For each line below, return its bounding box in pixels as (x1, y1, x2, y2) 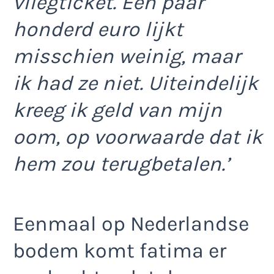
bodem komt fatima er (13, 238, 226, 263)
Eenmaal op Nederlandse (13, 211, 249, 236)
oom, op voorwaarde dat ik (13, 124, 262, 149)
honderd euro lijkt (13, 17, 183, 42)
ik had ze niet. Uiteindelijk (13, 70, 258, 95)
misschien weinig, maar (13, 43, 240, 68)
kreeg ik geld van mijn (13, 97, 222, 122)
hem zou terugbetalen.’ (13, 151, 229, 176)
